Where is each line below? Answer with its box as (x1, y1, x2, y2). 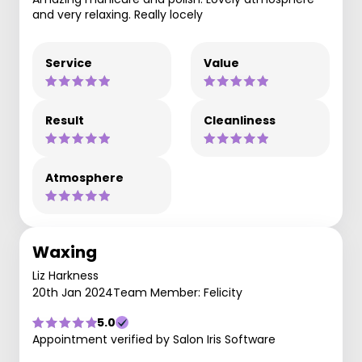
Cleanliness (204, 112, 276, 128)
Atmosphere (45, 170, 124, 186)
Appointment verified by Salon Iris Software (32, 331, 276, 347)
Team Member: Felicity (113, 284, 242, 301)
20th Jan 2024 (32, 284, 113, 301)
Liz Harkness (32, 267, 99, 284)
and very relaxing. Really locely (32, 6, 203, 23)
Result (45, 112, 84, 128)
